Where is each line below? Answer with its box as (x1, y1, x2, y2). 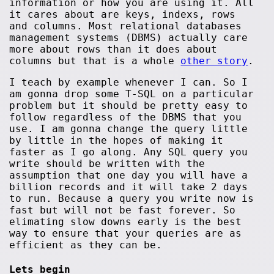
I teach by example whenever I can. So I (9, 76, 248, 88)
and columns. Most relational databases (9, 20, 242, 32)
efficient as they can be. (9, 239, 163, 251)
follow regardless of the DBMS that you (9, 111, 242, 123)
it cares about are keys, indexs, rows (9, 9, 236, 20)
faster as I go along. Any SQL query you (9, 146, 248, 158)
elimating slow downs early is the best (9, 216, 242, 228)
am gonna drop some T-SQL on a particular (9, 88, 254, 100)
